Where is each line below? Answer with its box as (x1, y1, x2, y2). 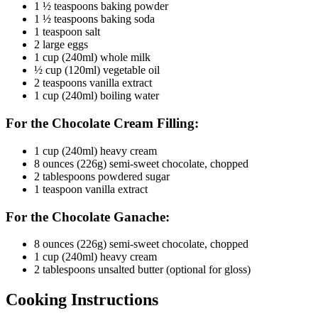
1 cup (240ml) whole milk (34, 51, 150, 64)
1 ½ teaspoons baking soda (34, 13, 155, 26)
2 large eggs (34, 38, 88, 51)
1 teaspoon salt (34, 26, 100, 38)
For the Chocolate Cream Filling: (6, 116, 199, 131)
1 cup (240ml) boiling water (34, 89, 159, 102)
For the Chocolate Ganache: (6, 209, 170, 224)
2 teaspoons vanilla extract (34, 77, 152, 89)
